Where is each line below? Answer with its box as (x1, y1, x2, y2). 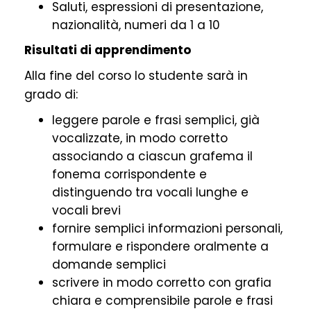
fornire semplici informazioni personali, (52, 220, 283, 237)
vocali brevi (52, 202, 121, 219)
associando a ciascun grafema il (52, 148, 253, 165)
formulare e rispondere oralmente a (52, 238, 269, 255)
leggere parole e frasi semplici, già (52, 112, 260, 129)
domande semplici (52, 256, 166, 274)
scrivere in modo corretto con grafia (52, 274, 271, 292)
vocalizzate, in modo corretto (52, 130, 228, 147)
